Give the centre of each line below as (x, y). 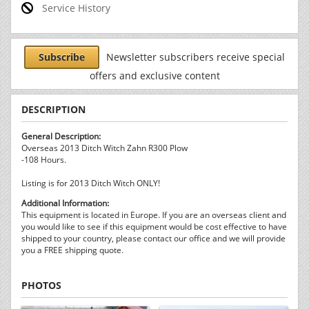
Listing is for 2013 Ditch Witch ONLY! (91, 183)
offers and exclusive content (154, 76)
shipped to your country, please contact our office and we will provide (153, 238)
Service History (76, 8)
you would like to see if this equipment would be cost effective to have (154, 227)
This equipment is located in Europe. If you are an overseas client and (154, 215)
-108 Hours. (44, 160)
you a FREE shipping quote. (72, 250)
